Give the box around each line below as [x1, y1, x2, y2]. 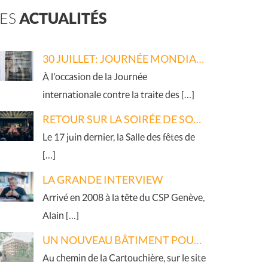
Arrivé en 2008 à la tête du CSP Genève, [42, 191, 205, 203]
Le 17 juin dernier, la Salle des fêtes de [42, 131, 195, 143]
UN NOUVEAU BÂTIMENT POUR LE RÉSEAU [193, 233, 202, 247]
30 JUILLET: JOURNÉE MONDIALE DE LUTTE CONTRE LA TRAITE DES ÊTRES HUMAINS [196, 52, 204, 66]
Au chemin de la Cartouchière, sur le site [42, 252, 206, 264]
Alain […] [42, 209, 79, 221]
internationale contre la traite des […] [42, 89, 194, 100]
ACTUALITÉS [19, 9, 107, 28]
